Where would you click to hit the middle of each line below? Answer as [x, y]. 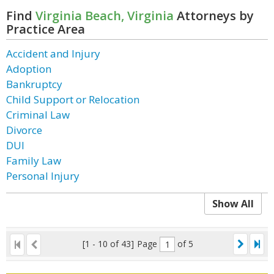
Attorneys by [214, 16]
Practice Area [46, 29]
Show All [233, 204]
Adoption [29, 69]
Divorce [24, 130]
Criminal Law [38, 115]
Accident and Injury [53, 54]
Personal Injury [43, 176]
